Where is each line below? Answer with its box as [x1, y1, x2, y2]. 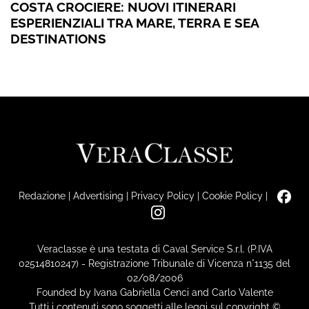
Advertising [72, 190, 123, 202]
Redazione [18, 190, 66, 202]
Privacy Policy [130, 190, 195, 202]
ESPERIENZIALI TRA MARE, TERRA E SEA [10, 15, 259, 31]
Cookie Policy [201, 190, 263, 202]
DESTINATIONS [10, 31, 106, 47]
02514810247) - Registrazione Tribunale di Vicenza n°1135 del [19, 257, 290, 269]
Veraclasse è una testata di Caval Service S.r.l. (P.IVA [37, 242, 272, 255]
